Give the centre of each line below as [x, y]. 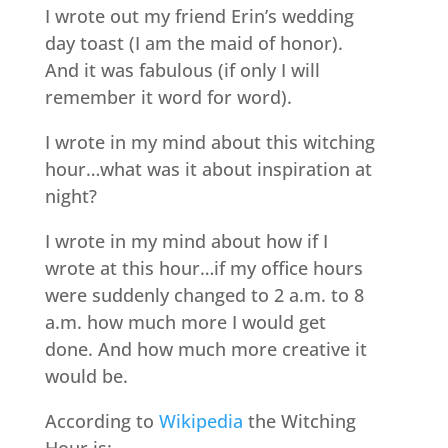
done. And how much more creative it [205, 349]
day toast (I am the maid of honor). [193, 43]
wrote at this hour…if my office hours [203, 268]
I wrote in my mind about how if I [186, 241]
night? [70, 196]
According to [101, 421]
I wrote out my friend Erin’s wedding [199, 16]
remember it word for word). [168, 97]
